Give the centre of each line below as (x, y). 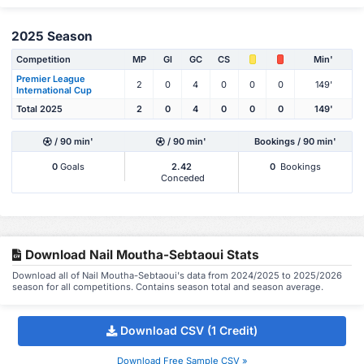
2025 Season (52, 37)
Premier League (51, 78)
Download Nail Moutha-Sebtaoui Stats (141, 255)
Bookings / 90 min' (295, 141)
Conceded (181, 178)
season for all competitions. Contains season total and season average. (168, 287)
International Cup (54, 90)
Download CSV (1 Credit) (189, 331)
